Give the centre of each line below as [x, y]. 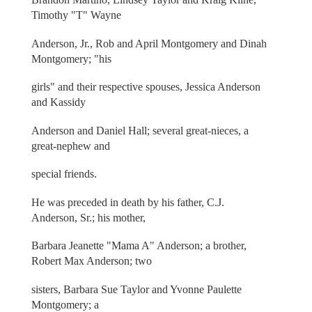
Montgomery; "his [71, 58]
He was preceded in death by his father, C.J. [127, 202]
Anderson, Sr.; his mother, [88, 217]
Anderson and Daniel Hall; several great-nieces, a [140, 130]
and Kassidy [58, 102]
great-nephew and [70, 146]
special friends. [64, 174]
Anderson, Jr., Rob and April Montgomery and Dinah [149, 43]
